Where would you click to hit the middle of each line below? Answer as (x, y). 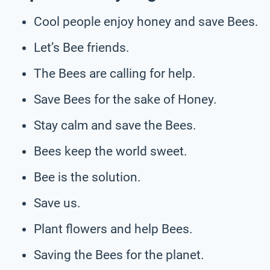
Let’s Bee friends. (82, 47)
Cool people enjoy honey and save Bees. (146, 21)
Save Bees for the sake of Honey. (125, 99)
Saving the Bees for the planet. (119, 255)
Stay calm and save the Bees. (115, 125)
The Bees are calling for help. (115, 73)
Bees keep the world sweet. (111, 151)
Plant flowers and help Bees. (113, 229)
